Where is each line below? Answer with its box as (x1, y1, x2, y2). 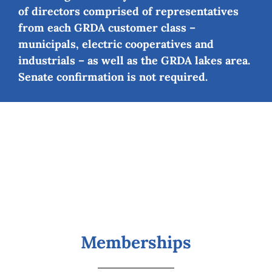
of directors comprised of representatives (18, 4, 239, 18)
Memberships (81, 231, 191, 253)
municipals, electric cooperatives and (18, 36, 214, 51)
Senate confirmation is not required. (18, 69, 208, 84)
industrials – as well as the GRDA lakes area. (18, 53, 250, 67)
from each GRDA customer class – (18, 20, 195, 35)
